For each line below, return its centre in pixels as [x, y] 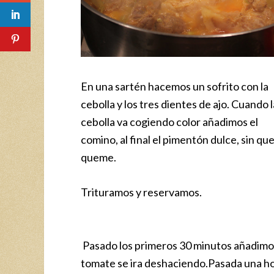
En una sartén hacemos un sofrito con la [175, 87]
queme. [98, 157]
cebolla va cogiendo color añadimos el [169, 122]
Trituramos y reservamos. [141, 192]
